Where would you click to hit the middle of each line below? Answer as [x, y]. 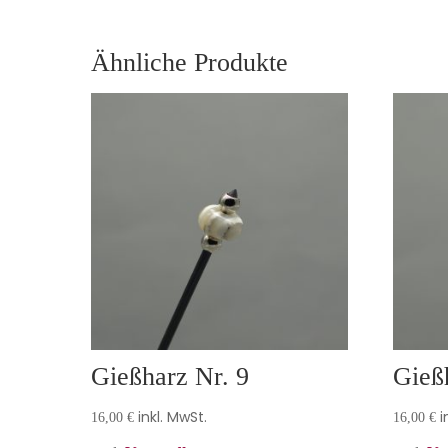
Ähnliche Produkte [189, 62]
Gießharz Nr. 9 [170, 376]
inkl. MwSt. [172, 416]
